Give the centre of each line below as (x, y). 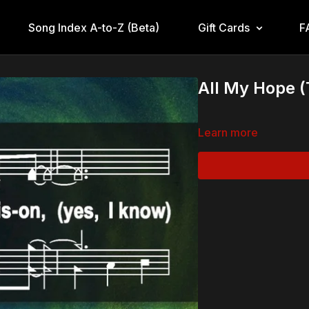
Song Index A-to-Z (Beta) (93, 28)
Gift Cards (223, 28)
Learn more (228, 132)
